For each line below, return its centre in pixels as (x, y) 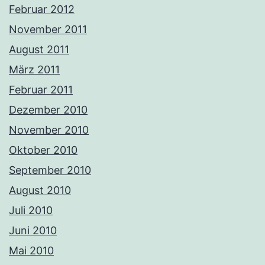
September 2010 (50, 170)
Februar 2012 (42, 9)
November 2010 (49, 130)
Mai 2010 (31, 251)
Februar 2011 (41, 90)
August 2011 (39, 50)
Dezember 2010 (48, 110)
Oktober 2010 (43, 150)
